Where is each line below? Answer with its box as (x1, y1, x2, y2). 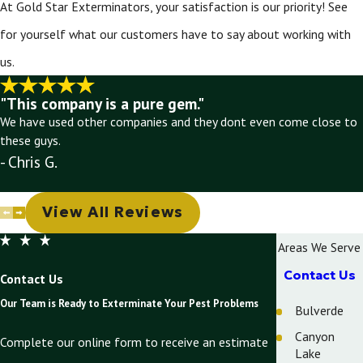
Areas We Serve (278, 238, 361, 255)
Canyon (295, 327, 335, 344)
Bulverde (295, 302, 344, 319)
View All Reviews (41, 202, 183, 221)
